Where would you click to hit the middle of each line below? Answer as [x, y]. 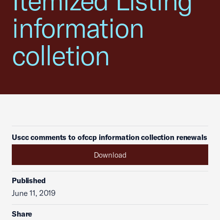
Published [29, 180]
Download [110, 155]
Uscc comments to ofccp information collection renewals [110, 137]
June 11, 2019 [34, 193]
